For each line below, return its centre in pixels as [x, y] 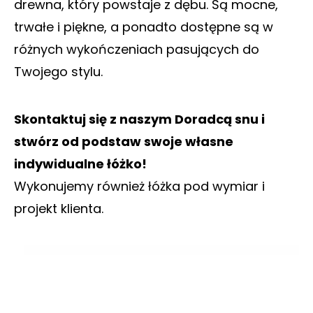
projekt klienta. [59, 208]
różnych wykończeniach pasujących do [137, 50]
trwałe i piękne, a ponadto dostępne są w [144, 27]
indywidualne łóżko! [80, 163]
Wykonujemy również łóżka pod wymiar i [139, 186]
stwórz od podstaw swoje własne [124, 141]
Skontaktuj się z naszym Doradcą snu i [139, 119]
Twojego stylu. [58, 72]
